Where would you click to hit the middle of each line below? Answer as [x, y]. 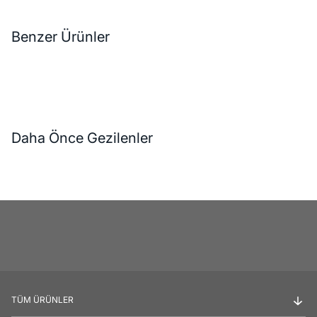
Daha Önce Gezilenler [82, 138]
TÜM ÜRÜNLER [42, 300]
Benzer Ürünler [60, 37]
